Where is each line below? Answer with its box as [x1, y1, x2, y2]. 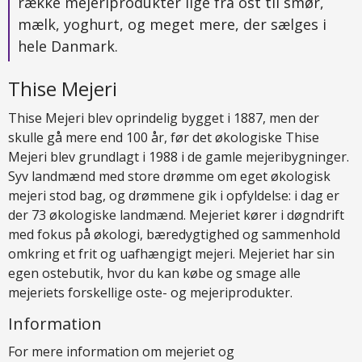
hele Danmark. [18, 36, 118, 56]
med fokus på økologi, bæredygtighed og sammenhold [8, 225, 340, 243]
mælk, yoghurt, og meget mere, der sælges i [18, 15, 326, 34]
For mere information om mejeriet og [8, 343, 234, 360]
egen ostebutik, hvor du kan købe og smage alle [8, 264, 301, 282]
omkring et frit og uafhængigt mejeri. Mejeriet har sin [8, 245, 335, 263]
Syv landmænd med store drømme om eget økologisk [8, 167, 330, 185]
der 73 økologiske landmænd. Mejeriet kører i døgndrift [8, 206, 344, 224]
